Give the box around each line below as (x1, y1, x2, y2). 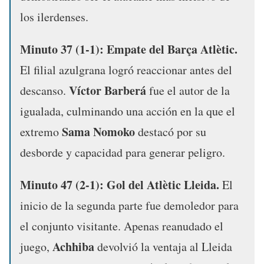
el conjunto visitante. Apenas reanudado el (20, 217, 223, 234)
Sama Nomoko (62, 123, 135, 140)
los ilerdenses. (20, 8, 88, 25)
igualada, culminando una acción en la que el (20, 103, 235, 119)
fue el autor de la (146, 82, 230, 98)
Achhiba (52, 237, 94, 255)
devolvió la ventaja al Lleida (94, 238, 232, 255)
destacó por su (135, 123, 206, 140)
